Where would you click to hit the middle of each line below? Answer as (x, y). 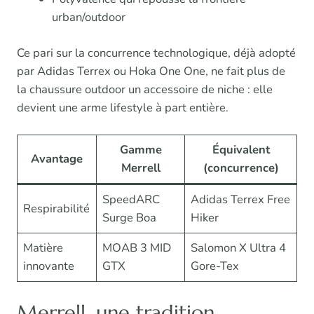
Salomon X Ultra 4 (239, 247)
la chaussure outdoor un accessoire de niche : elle (145, 89)
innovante (49, 266)
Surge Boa (130, 217)
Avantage (57, 158)
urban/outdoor (88, 17)
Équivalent (241, 149)
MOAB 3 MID (137, 247)
